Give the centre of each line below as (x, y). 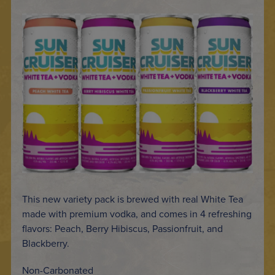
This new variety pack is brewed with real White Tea (133, 199)
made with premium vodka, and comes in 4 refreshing (137, 213)
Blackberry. (46, 243)
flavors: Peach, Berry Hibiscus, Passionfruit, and (122, 228)
